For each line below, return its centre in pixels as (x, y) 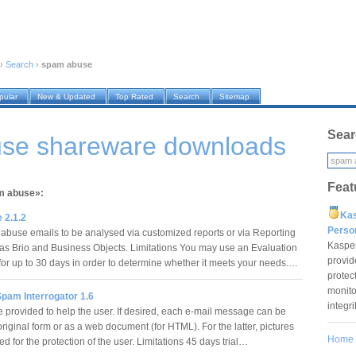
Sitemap (234, 97)
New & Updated (66, 97)
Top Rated (134, 97)
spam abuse (67, 65)
